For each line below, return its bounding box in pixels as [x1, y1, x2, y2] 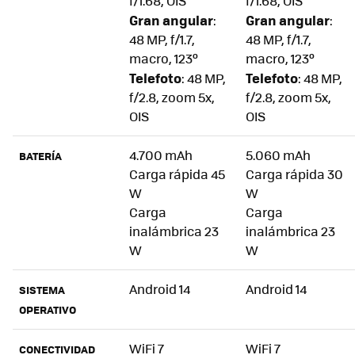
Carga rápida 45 [129, 165, 225, 184]
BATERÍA [19, 148, 62, 164]
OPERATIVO [19, 302, 76, 318]
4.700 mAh [129, 146, 193, 165]
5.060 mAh [246, 146, 311, 165]
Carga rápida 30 [246, 165, 343, 184]
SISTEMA [19, 282, 65, 298]
